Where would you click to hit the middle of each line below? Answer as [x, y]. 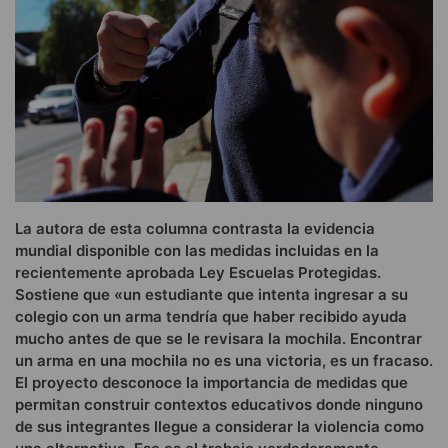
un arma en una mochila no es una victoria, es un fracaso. [224, 361]
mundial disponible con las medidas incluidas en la [197, 251]
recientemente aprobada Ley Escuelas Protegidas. [198, 273]
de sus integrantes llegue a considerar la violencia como [219, 427]
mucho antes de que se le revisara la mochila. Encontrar [218, 339]
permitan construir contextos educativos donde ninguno [219, 405]
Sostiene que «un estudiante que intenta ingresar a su [211, 295]
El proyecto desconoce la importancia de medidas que [211, 383]
